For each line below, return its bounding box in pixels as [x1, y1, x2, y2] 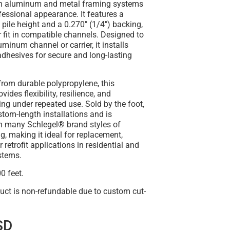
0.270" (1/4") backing [64, 20, 142, 30]
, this [98, 79, 115, 89]
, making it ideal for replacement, [5, 130, 123, 140]
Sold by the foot [85, 99, 143, 109]
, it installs [92, 40, 129, 50]
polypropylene [47, 79, 98, 89]
